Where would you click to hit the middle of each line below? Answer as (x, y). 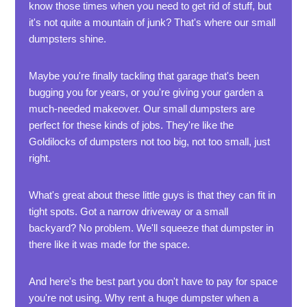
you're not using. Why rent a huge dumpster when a (144, 298)
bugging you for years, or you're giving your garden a (146, 92)
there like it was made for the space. (110, 244)
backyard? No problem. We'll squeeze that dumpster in (151, 228)
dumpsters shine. (68, 39)
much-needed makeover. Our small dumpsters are (142, 109)
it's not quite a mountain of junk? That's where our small (152, 22)
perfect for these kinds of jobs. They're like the (132, 125)
